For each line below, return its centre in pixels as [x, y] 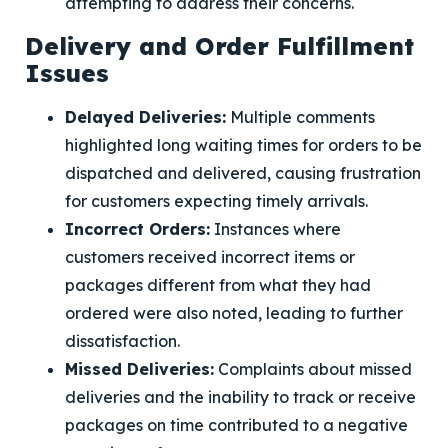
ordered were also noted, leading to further [234, 313]
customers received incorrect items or [210, 257]
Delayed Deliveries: [145, 117]
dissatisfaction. [122, 341]
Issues [67, 73]
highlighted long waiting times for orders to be [243, 145]
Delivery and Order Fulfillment [219, 46]
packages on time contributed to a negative [236, 425]
